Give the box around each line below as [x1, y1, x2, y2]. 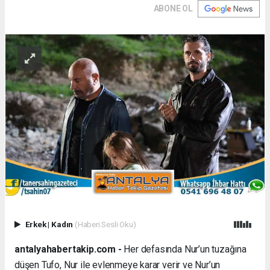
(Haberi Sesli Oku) [74, 219, 136, 230]
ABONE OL [153, 3, 193, 13]
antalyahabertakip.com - [14, 243, 122, 255]
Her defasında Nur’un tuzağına [121, 243, 246, 255]
